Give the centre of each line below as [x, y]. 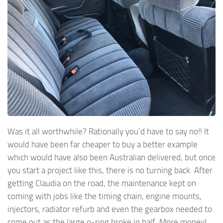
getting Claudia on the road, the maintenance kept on [102, 183]
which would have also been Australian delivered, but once [111, 157]
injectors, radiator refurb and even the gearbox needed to [110, 209]
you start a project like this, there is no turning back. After [110, 170]
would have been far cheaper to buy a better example [103, 144]
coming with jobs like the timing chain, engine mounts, [105, 196]
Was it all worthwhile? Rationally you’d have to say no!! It [108, 131]
